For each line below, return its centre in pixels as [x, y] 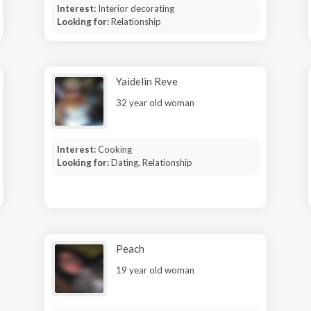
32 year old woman [155, 103]
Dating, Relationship [151, 162]
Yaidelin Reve [147, 81]
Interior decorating [136, 8]
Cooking [115, 149]
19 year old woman [155, 270]
